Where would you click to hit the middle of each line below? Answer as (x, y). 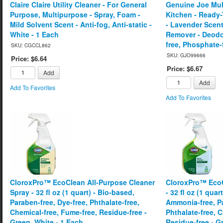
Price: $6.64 (29, 58)
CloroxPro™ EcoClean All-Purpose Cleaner (82, 182)
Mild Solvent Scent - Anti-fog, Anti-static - (81, 24)
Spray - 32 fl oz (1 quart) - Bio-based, (72, 192)
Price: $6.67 (185, 68)
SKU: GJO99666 (186, 55)
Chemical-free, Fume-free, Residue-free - (78, 212)
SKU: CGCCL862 (31, 45)
